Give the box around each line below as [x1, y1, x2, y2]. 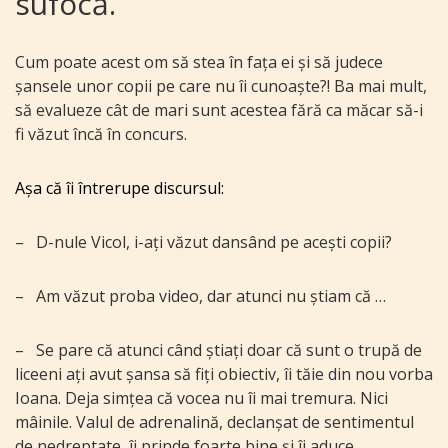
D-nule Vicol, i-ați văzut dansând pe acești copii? [36, 231, 392, 254]
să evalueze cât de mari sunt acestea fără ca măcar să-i [15, 99, 423, 122]
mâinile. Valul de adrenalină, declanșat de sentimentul [15, 411, 414, 434]
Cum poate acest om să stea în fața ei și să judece [15, 51, 383, 74]
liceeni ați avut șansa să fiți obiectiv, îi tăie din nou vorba [15, 363, 433, 386]
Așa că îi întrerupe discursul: [15, 177, 224, 200]
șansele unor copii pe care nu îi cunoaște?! [15, 75, 334, 98]
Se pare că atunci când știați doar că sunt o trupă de [36, 339, 422, 362]
